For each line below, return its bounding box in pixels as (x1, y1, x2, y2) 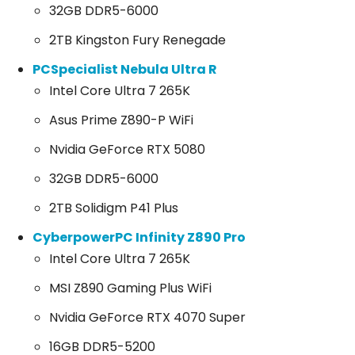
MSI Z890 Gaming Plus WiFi (49, 279, 212, 298)
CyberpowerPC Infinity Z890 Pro (32, 228, 246, 247)
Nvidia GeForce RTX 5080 (49, 140, 205, 159)
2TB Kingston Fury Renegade (49, 31, 226, 50)
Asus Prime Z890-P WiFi (49, 111, 193, 130)
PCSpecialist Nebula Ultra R (32, 60, 217, 79)
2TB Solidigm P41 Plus (49, 199, 178, 218)
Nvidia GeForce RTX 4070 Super (49, 308, 246, 327)
